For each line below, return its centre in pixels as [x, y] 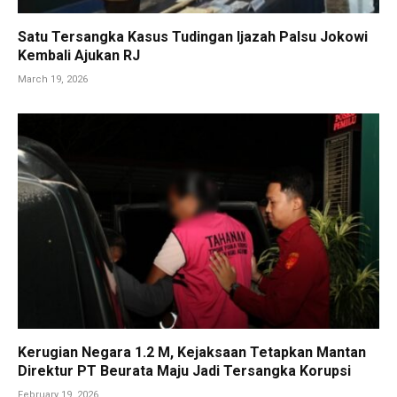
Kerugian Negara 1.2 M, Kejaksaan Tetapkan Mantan [192, 353]
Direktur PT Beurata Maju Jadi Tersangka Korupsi [184, 371]
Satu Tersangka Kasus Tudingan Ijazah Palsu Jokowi [193, 37]
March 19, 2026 [53, 80]
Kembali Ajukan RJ [79, 56]
